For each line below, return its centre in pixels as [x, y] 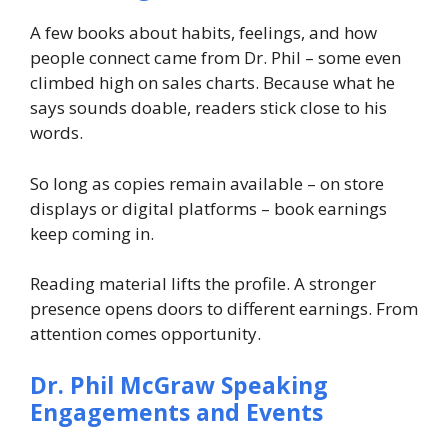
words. [56, 133]
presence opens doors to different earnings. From [224, 309]
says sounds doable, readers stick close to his [208, 108]
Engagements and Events [176, 411]
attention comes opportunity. [145, 334]
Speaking [274, 384]
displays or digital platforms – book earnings [208, 208]
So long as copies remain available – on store [207, 183]
